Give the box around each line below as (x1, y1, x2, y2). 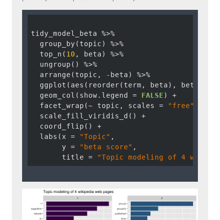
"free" (167, 102, 194, 110)
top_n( (30, 50, 66, 58)
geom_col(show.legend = (30, 91, 141, 99)
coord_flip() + (30, 122, 106, 130)
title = (30, 153, 97, 161)
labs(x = (30, 133, 80, 140)
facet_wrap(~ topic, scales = (30, 102, 168, 110)
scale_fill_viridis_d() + (30, 112, 150, 120)
